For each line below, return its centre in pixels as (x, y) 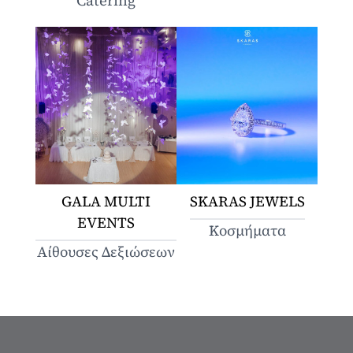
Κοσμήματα (247, 230)
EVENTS (106, 222)
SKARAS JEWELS (247, 201)
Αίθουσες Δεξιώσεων (106, 251)
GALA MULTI (106, 201)
